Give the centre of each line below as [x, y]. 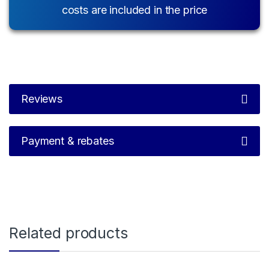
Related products [68, 233]
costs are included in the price [134, 10]
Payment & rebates [68, 141]
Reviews [42, 99]
